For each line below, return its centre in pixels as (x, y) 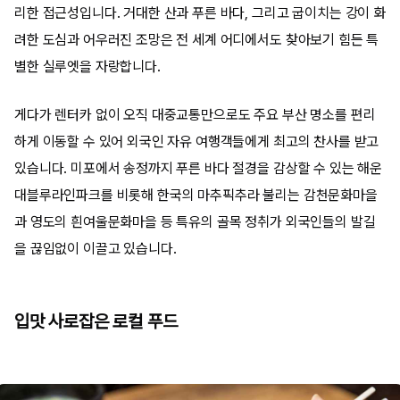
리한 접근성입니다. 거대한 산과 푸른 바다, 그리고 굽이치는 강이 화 (200, 13)
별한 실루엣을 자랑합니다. (87, 67)
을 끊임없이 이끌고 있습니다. (96, 249)
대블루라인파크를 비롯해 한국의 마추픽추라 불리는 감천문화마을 (196, 195)
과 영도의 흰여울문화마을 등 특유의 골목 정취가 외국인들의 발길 (195, 222)
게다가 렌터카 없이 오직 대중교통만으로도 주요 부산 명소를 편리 (195, 115)
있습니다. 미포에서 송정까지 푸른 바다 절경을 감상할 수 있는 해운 (199, 168)
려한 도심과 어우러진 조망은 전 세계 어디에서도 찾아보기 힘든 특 (197, 40)
